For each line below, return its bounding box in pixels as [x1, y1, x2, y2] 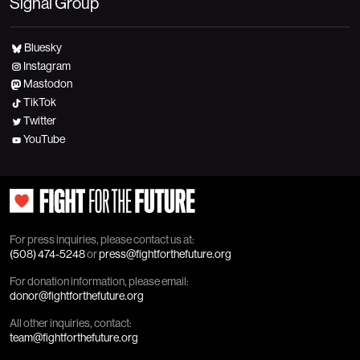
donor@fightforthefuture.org [10, 288, 144, 303]
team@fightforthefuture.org [10, 329, 138, 345]
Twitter [22, 113, 56, 129]
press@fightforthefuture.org [99, 246, 231, 261]
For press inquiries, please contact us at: [10, 231, 194, 247]
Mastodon [22, 76, 72, 92]
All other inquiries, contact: [10, 315, 132, 330]
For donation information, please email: [10, 273, 189, 288]
